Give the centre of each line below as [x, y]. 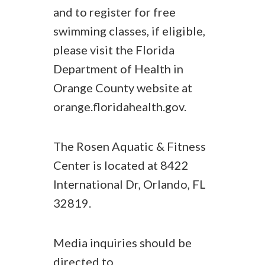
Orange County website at [123, 88]
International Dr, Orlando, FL [130, 184]
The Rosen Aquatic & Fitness [130, 146]
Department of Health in [118, 69]
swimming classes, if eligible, [129, 31]
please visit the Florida [114, 50]
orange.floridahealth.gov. [120, 106]
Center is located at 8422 [121, 165]
